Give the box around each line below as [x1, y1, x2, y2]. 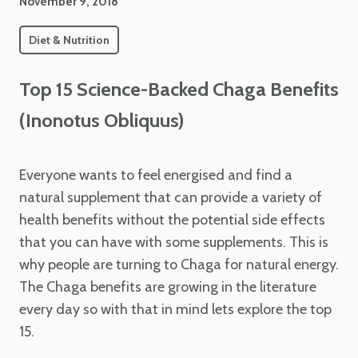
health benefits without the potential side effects [19, 211, 325, 229]
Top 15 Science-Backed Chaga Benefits [19, 78, 339, 101]
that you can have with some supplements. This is [19, 233, 328, 251]
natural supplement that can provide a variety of [19, 189, 322, 206]
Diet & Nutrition [29, 33, 109, 47]
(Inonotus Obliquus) [19, 109, 184, 132]
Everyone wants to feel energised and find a [19, 166, 292, 184]
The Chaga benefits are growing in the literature [19, 278, 316, 296]
